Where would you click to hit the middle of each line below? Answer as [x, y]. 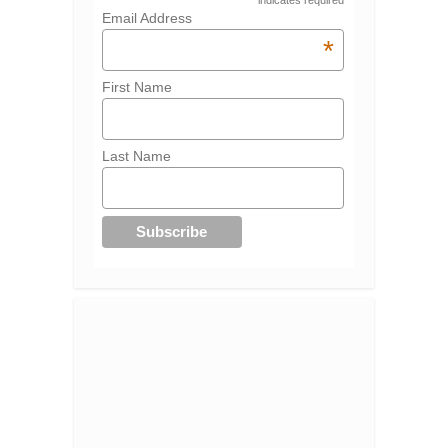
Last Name [136, 155]
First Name [136, 87]
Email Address [146, 18]
